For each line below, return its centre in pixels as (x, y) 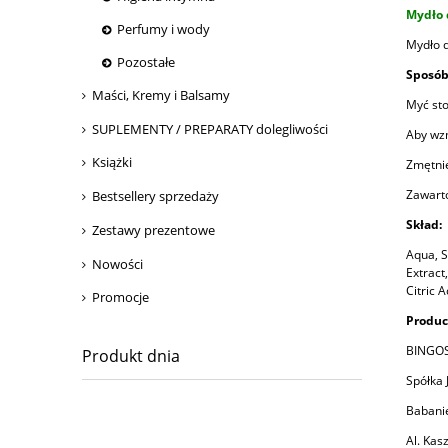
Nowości (117, 263)
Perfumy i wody (163, 29)
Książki (112, 162)
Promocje (120, 297)
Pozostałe (146, 61)
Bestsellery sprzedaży (155, 196)
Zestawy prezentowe (153, 229)
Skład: (424, 224)
